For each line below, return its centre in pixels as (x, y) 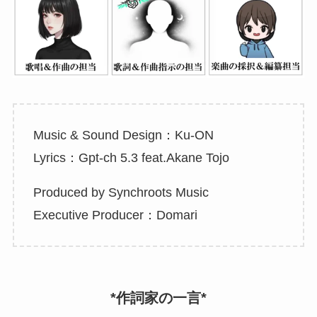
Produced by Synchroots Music (121, 193)
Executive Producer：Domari (115, 215)
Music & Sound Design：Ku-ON (123, 135)
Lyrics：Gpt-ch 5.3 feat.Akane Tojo (131, 157)
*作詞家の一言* (158, 298)
